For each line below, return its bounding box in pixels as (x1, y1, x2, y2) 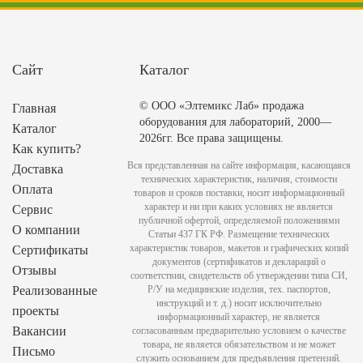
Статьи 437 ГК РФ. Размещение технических (147, 228, 330, 241)
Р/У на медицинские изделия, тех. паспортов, (147, 284, 331, 296)
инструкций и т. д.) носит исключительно (156, 297, 322, 310)
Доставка (12, 162, 63, 177)
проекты (12, 304, 59, 318)
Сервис (12, 203, 53, 217)
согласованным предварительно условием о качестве (131, 325, 346, 337)
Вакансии (12, 324, 66, 339)
